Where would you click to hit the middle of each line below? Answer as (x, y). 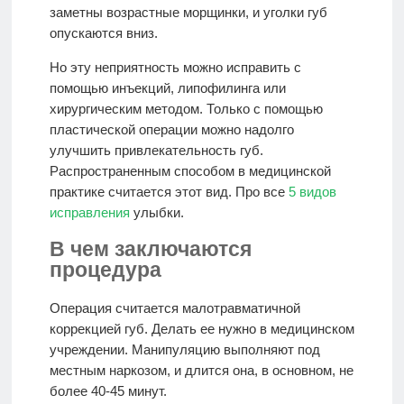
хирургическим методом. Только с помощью (186, 108)
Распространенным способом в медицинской (190, 170)
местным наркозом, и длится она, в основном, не (201, 371)
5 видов (312, 191)
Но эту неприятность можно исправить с (175, 67)
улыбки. (156, 212)
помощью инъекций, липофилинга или (167, 87)
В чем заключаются (150, 250)
